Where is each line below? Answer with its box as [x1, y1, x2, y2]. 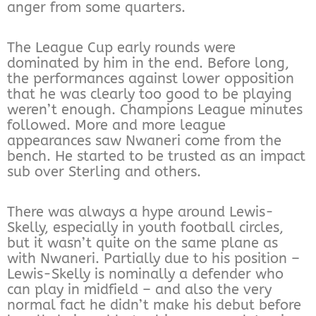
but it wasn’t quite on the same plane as [7, 234, 278, 251]
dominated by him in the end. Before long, [7, 54, 289, 71]
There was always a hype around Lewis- [7, 203, 274, 220]
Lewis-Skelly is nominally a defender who [7, 265, 284, 282]
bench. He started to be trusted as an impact [7, 147, 305, 164]
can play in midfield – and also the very [7, 281, 272, 298]
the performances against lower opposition [7, 70, 294, 87]
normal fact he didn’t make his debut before [7, 296, 301, 313]
